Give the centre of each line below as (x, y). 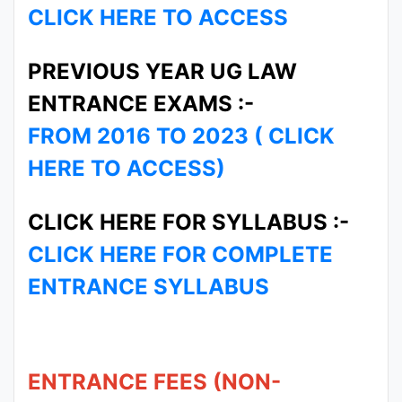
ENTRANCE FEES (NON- (154, 382)
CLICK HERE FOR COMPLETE (180, 254)
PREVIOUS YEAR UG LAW (162, 71)
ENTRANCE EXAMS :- (141, 104)
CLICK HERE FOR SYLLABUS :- (188, 222)
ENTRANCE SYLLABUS (149, 287)
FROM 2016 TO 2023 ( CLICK (181, 136)
